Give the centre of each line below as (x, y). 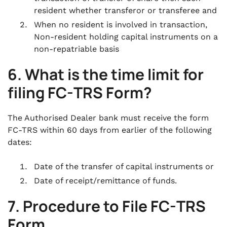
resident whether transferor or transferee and (125, 10)
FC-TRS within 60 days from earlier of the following (110, 130)
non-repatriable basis (77, 49)
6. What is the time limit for (106, 74)
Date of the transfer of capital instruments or (124, 166)
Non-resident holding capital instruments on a (126, 37)
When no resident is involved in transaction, (121, 25)
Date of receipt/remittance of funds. (105, 181)
